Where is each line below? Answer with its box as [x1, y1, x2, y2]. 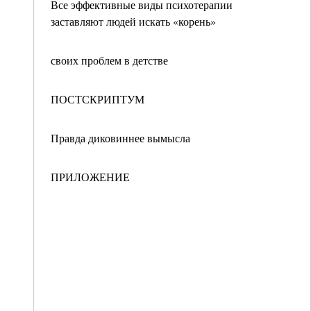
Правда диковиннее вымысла [51, 131, 190, 145]
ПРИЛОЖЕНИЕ [51, 169, 130, 184]
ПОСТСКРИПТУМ [51, 92, 144, 106]
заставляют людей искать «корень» [51, 14, 216, 28]
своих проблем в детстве [51, 53, 168, 67]
